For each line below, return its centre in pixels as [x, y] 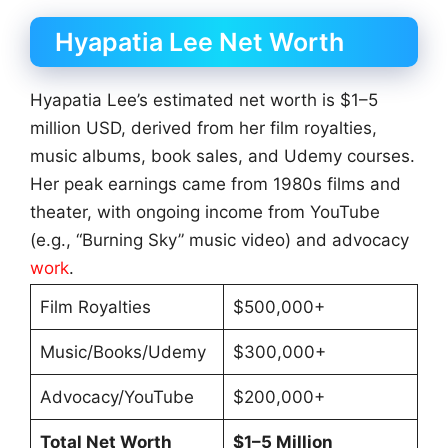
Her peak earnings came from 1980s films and [215, 184]
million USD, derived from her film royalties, [203, 128]
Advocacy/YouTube [116, 396]
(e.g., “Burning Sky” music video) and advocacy [219, 240]
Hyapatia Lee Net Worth [199, 42]
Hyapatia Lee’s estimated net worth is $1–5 [204, 100]
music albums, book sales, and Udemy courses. [222, 156]
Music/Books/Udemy [122, 351]
